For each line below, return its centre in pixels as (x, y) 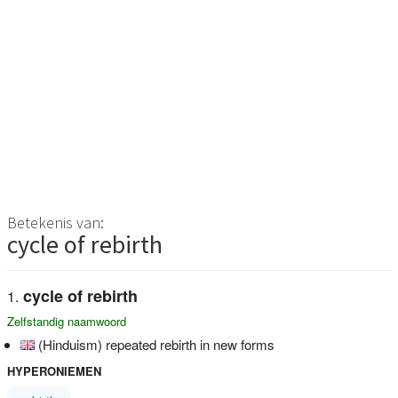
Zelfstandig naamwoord (66, 321)
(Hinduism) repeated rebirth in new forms (156, 344)
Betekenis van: (55, 222)
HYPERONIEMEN (54, 370)
